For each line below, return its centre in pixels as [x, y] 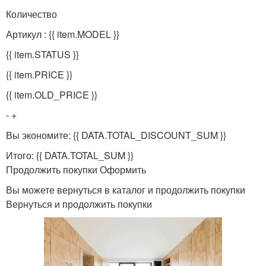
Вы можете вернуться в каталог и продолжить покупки [126, 189]
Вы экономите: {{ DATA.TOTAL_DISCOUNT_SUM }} [116, 135]
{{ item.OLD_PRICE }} [52, 94]
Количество [31, 14]
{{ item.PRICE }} [39, 74]
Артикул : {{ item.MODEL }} [63, 34]
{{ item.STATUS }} [42, 54]
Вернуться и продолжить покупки [79, 204]
